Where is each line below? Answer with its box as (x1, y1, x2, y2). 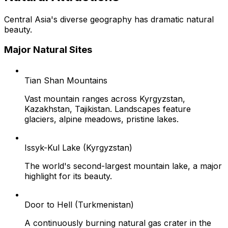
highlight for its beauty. (24, 170, 112, 181)
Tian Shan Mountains (24, 75, 107, 85)
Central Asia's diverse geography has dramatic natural (4, 14, 214, 24)
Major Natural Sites (4, 44, 92, 56)
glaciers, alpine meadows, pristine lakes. (24, 113, 179, 124)
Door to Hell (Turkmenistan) (24, 199, 134, 210)
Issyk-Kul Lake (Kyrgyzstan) (24, 142, 132, 153)
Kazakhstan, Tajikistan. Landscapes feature (24, 103, 191, 114)
